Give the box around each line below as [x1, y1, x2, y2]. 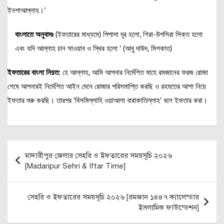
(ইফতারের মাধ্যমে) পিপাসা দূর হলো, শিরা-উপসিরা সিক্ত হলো [55, 31, 202, 39]
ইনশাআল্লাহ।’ [7, 7, 45, 15]
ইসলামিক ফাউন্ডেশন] [138, 203, 199, 212]
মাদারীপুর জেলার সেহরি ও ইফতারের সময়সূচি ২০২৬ [25, 151, 172, 160]
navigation [7, 156, 65, 172]
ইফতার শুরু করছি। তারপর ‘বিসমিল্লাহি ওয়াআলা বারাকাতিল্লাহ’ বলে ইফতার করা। [7, 97, 207, 105]
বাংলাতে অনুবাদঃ [15, 31, 55, 39]
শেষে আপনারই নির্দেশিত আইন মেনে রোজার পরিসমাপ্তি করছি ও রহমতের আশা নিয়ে [7, 83, 206, 91]
